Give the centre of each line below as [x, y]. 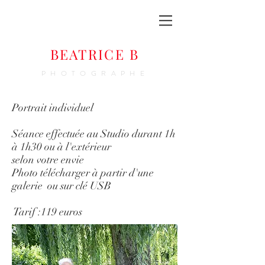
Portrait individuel [53, 108]
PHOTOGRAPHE [95, 73]
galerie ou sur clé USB [62, 186]
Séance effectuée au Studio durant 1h [94, 134]
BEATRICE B [95, 54]
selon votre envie [48, 160]
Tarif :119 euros [47, 212]
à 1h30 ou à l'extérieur [63, 147]
